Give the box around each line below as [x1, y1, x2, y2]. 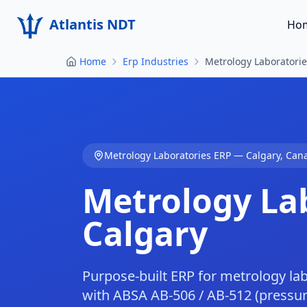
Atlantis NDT [49, 15, 136, 34]
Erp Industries [123, 55, 188, 68]
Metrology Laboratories [104, 149, 211, 162]
